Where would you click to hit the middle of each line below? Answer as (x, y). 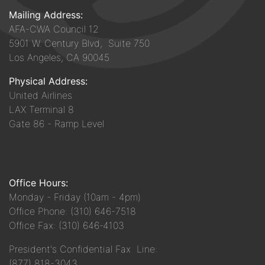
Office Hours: (38, 183)
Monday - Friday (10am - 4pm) (75, 197)
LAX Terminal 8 (41, 110)
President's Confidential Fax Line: (83, 249)
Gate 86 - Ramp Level (56, 124)
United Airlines (41, 96)
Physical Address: (48, 81)
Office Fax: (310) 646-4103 (67, 226)
